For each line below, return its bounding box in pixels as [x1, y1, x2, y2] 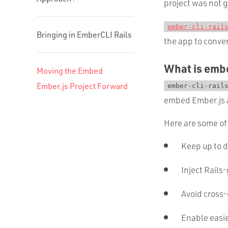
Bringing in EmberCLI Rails [37, 30, 132, 40]
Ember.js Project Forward [37, 81, 128, 91]
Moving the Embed [37, 66, 103, 76]
